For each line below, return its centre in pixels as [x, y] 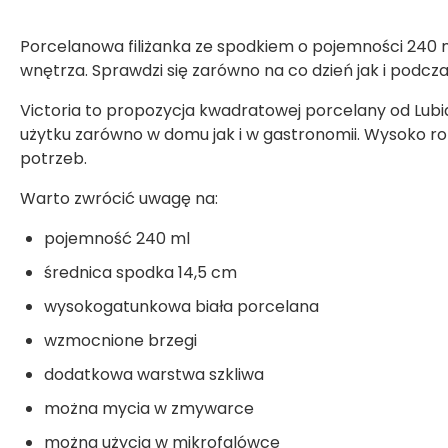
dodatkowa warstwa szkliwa [154, 374]
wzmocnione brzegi [120, 340]
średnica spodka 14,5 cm [140, 272]
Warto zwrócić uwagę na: [119, 198]
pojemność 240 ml [117, 238]
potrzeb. [53, 158]
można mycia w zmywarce [149, 408]
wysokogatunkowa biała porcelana [181, 306]
